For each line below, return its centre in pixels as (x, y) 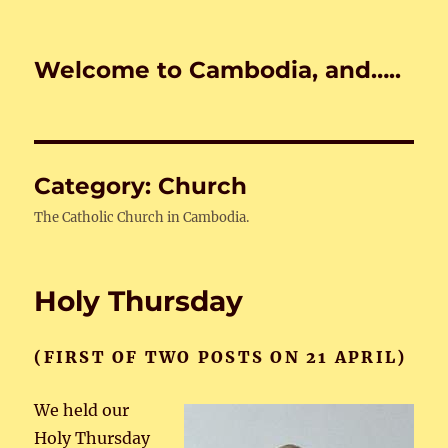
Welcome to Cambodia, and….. (218, 70)
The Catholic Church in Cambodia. (142, 217)
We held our (82, 410)
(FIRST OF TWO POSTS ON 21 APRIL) (220, 357)
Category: (96, 186)
